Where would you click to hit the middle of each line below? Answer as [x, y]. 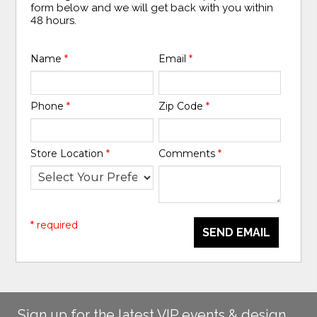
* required [54, 225]
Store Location [69, 154]
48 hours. [54, 20]
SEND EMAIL [236, 232]
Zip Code [182, 106]
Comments [188, 154]
